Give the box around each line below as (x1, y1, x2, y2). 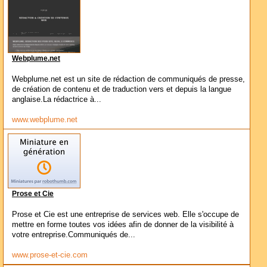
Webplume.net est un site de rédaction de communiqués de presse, (12, 74, 245, 83)
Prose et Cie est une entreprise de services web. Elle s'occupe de (12, 210, 239, 219)
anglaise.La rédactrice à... (12, 95, 101, 104)
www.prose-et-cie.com (12, 250, 88, 259)
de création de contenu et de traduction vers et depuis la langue (12, 85, 231, 94)
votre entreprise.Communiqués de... (12, 230, 135, 239)
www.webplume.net (12, 115, 77, 124)
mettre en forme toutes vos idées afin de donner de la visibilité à (12, 220, 234, 229)
